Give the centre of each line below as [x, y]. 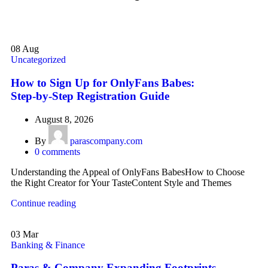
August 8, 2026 [64, 119]
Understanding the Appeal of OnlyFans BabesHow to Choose [128, 172]
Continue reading [43, 203]
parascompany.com [106, 141]
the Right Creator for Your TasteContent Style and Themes [121, 182]
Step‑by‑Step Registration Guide [90, 96]
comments [61, 151]
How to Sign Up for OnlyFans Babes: [103, 83]
